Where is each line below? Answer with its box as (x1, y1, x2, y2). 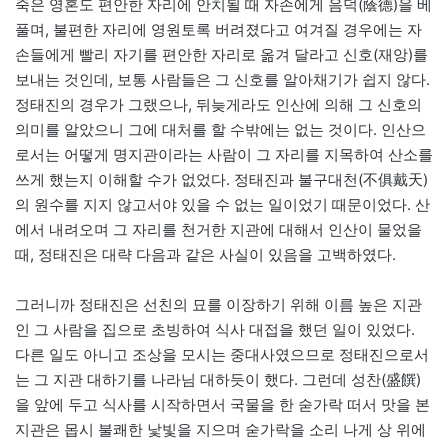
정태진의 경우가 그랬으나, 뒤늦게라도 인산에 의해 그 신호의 (15, 95, 422, 115)
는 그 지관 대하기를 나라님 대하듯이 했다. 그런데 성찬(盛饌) (15, 370, 421, 390)
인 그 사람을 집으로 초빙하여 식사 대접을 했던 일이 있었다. (15, 320, 415, 340)
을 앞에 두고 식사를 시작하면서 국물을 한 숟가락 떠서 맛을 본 (15, 395, 430, 415)
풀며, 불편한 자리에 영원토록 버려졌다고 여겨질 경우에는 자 (15, 20, 422, 40)
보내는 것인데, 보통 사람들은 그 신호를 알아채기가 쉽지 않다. (15, 70, 430, 90)
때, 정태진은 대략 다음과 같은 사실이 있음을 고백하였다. (15, 245, 396, 265)
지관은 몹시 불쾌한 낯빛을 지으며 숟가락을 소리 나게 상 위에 (15, 420, 426, 440)
